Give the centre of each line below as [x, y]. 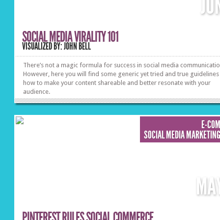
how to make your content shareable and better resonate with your [117, 83]
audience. [37, 92]
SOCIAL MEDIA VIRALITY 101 [70, 37]
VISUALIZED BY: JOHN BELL [57, 46]
